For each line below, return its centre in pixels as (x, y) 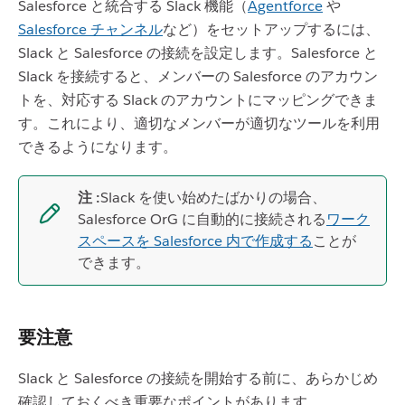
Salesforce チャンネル (90, 29)
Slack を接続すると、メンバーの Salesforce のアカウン (198, 76)
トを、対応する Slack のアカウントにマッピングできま (198, 100)
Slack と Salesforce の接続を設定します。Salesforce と (198, 53)
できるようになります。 (98, 147)
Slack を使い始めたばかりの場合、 (213, 198)
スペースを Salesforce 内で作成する (195, 241)
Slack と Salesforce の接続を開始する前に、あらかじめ (198, 378)
